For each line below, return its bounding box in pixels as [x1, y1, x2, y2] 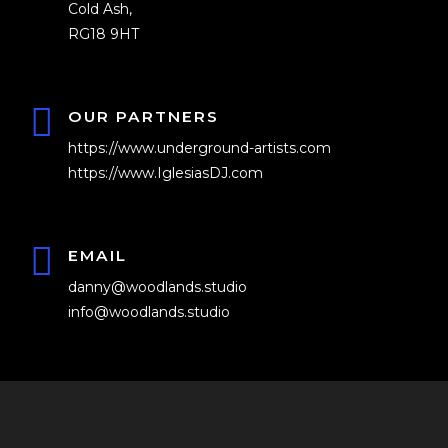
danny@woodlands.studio [68, 278, 247, 297]
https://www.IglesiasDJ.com [68, 164, 263, 183]
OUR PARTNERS [68, 107, 219, 127]
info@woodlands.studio [68, 303, 230, 322]
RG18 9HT [68, 25, 139, 44]
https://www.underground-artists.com [68, 139, 331, 158]
